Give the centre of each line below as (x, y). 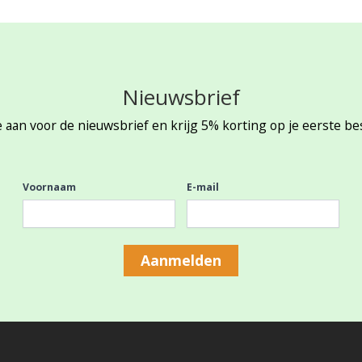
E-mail (203, 187)
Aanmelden (181, 261)
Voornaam (49, 187)
